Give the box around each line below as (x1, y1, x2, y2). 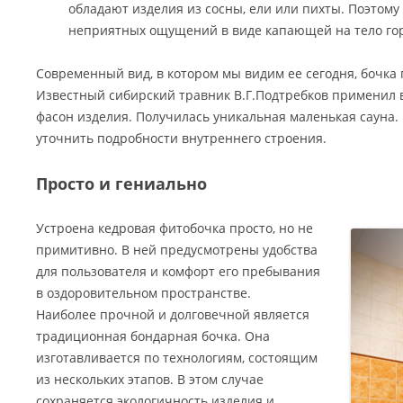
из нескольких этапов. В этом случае (36, 371, 264, 388)
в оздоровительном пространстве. (36, 284, 251, 301)
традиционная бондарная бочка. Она (36, 327, 270, 345)
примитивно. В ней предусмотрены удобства (36, 241, 318, 258)
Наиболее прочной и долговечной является (36, 306, 309, 323)
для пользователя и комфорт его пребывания (36, 263, 320, 280)
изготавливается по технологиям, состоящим (36, 349, 318, 366)
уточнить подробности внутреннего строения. (36, 130, 327, 147)
